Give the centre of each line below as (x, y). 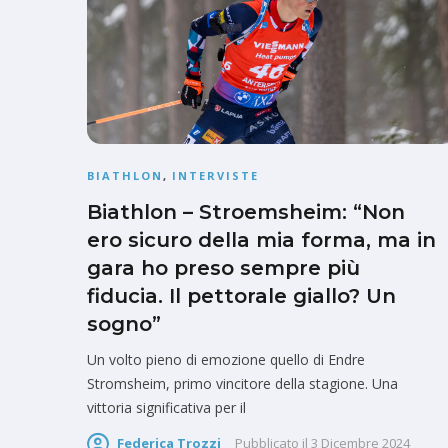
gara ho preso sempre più (223, 268)
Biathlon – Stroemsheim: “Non (246, 212)
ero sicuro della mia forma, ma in (261, 240)
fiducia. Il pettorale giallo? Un (241, 296)
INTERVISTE (215, 176)
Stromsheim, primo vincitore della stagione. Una (242, 384)
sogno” (124, 324)
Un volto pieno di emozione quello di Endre (226, 360)
